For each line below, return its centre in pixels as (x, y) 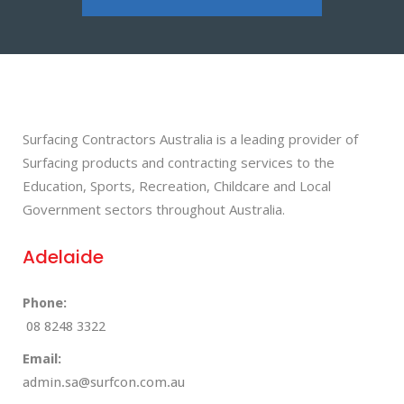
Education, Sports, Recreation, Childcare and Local (177, 186)
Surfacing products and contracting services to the (179, 162)
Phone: (45, 303)
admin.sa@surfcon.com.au (104, 382)
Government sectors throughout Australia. (154, 209)
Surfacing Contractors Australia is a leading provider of (190, 139)
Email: (42, 359)
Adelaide (63, 257)
